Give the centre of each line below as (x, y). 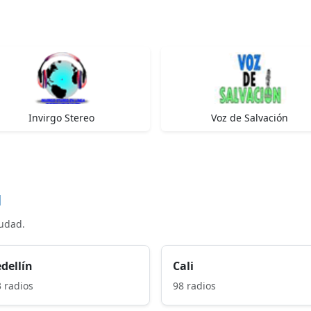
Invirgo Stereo (61, 117)
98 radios (194, 285)
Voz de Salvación (250, 117)
